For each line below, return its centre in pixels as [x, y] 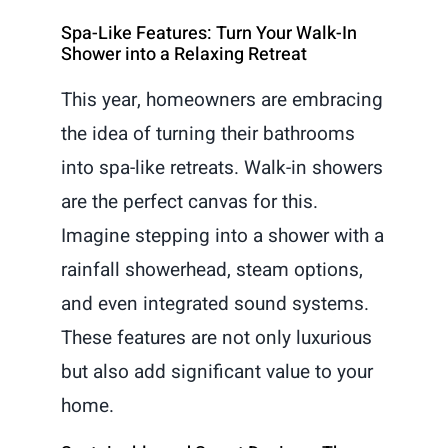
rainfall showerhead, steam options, [212, 270]
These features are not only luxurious [217, 338]
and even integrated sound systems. [215, 304]
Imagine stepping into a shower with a [223, 236]
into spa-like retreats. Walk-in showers [222, 168]
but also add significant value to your [217, 372]
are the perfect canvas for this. [190, 202]
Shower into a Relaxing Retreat [184, 55]
